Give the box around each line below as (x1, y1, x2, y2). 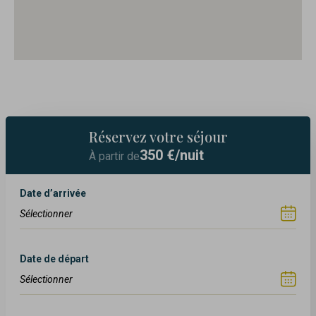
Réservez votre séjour (88, 127, 228, 147)
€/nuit (166, 147, 204, 164)
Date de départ (20, 253, 89, 265)
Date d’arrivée (20, 188, 86, 200)
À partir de (88, 150, 140, 164)
